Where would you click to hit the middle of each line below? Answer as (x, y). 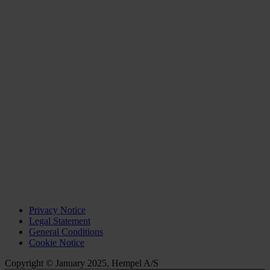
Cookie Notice (57, 242)
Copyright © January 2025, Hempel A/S (82, 263)
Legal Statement (60, 221)
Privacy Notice (57, 210)
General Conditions (66, 231)
